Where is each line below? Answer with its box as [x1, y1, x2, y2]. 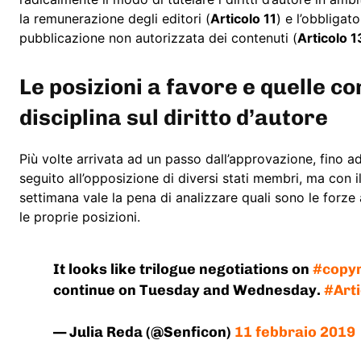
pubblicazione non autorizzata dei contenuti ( [19, 30, 297, 47]
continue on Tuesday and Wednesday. [53, 281, 325, 300]
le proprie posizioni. [19, 209, 140, 226]
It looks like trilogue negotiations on [53, 260, 313, 279]
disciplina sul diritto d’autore [19, 105, 328, 131]
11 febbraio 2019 [234, 323, 356, 342]
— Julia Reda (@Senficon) [53, 323, 235, 342]
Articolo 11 [210, 10, 276, 27]
